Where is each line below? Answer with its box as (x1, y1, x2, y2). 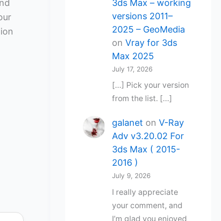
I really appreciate (111, 187, 178, 197)
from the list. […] (111, 94, 172, 104)
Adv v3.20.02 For (111, 131, 184, 142)
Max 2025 (111, 50, 154, 61)
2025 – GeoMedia (111, 24, 185, 35)
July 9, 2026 (111, 172, 150, 180)
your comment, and (111, 201, 183, 211)
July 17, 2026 (111, 65, 152, 73)
